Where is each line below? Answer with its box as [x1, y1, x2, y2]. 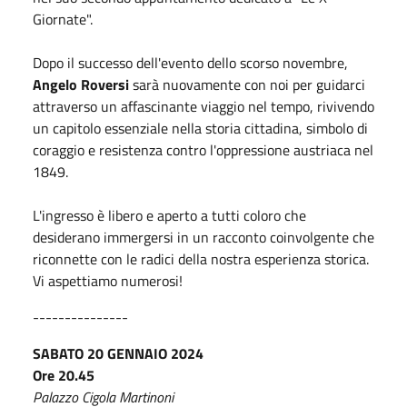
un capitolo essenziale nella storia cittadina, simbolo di [33, 116, 368, 139]
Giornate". [33, 7, 93, 30]
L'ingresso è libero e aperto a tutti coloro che [33, 203, 306, 226]
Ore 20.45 [33, 363, 94, 386]
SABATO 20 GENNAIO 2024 [33, 342, 203, 364]
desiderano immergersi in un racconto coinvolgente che [33, 225, 374, 248]
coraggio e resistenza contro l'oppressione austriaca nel [33, 138, 373, 161]
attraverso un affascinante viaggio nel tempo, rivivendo [33, 94, 374, 117]
